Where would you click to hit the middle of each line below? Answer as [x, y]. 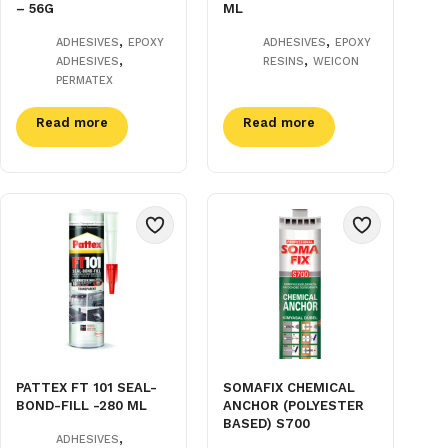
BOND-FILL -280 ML [81, 405]
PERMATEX [84, 80]
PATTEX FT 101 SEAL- [86, 387]
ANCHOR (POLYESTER [294, 405]
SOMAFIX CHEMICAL [289, 387]
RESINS [284, 61]
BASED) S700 [267, 423]
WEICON [336, 61]
